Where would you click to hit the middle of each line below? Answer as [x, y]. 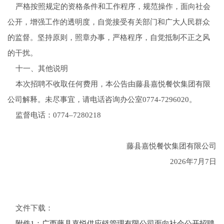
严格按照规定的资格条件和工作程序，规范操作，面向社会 [109, 7]
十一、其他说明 [37, 69]
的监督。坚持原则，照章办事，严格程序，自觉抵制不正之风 [108, 38]
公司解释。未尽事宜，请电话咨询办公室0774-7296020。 [102, 100]
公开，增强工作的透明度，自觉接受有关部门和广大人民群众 [108, 22]
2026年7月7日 [189, 162]
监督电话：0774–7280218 [54, 115]
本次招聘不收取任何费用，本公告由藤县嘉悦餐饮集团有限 [109, 84]
